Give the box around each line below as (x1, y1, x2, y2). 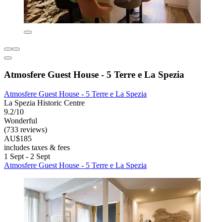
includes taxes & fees (4, 143, 70, 152)
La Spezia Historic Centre (4, 98, 85, 107)
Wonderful (4, 116, 37, 125)
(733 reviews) (4, 125, 47, 134)
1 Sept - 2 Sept (4, 152, 50, 161)
